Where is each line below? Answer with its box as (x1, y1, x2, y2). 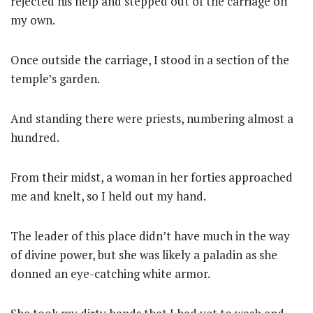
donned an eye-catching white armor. (10, 265, 210, 282)
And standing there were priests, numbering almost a (10, 110, 293, 126)
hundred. (10, 129, 59, 145)
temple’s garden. (10, 71, 100, 87)
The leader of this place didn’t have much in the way (10, 228, 290, 244)
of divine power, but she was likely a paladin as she (10, 247, 277, 263)
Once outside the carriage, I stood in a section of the (10, 52, 289, 68)
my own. (10, 12, 55, 28)
